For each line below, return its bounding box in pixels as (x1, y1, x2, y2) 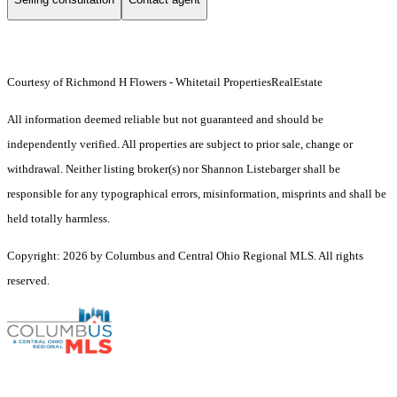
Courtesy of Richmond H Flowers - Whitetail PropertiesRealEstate (7, 75, 325, 90)
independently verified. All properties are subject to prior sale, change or (7, 137, 353, 152)
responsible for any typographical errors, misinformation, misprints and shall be (7, 187, 386, 201)
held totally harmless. (7, 212, 110, 226)
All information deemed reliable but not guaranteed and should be (7, 113, 323, 127)
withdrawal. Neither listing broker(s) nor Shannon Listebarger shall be (7, 162, 340, 176)
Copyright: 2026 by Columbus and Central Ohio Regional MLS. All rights (7, 249, 363, 263)
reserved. (7, 274, 50, 288)
